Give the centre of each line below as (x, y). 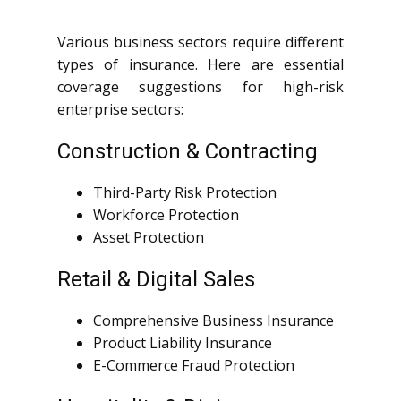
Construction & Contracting (188, 152)
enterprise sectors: (120, 110)
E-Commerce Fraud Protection (194, 366)
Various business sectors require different (200, 43)
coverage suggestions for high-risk (200, 87)
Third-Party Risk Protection (185, 193)
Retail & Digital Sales (156, 280)
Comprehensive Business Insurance (213, 321)
